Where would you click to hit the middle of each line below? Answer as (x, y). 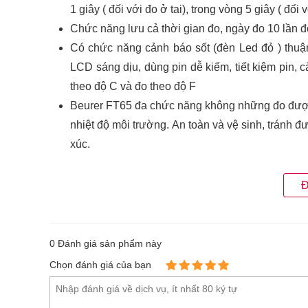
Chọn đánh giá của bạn (100, 265)
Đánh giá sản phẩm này (108, 243)
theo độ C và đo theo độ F (133, 86)
